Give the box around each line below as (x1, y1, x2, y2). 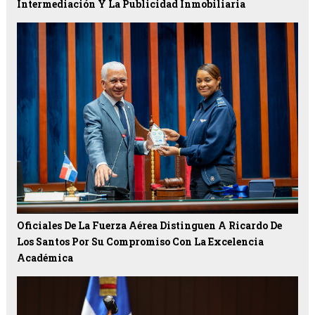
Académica (16, 251, 73, 265)
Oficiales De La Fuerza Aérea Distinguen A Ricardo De (16, 219, 282, 233)
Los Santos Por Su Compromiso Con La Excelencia (16, 235, 264, 249)
